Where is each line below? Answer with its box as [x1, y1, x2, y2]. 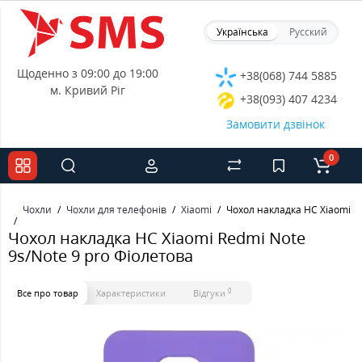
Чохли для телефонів [66, 203, 166, 217]
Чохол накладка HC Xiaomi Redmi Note [8, 227, 305, 249]
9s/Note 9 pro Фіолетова [8, 245, 193, 267]
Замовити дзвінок [226, 116, 325, 132]
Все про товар [17, 287, 78, 299]
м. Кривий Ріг [50, 82, 125, 98]
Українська [216, 25, 268, 39]
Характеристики [96, 287, 166, 299]
